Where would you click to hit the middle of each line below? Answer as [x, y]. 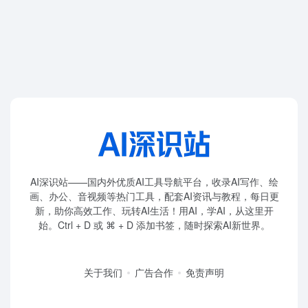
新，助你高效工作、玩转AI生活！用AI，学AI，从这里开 [154, 210]
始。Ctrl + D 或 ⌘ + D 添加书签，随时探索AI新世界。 [154, 224]
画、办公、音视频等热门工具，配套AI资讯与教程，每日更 [154, 196]
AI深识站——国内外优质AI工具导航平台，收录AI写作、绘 [154, 181]
